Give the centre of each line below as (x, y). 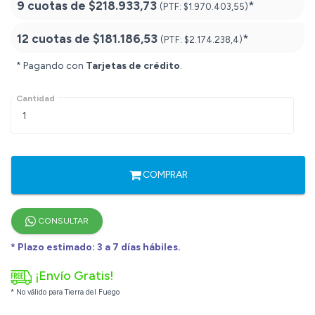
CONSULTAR (62, 221)
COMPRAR (164, 175)
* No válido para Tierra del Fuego (65, 292)
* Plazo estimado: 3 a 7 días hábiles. (96, 247)
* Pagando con (51, 66)
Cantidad (36, 99)
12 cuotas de (55, 39)
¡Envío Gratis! (75, 276)
